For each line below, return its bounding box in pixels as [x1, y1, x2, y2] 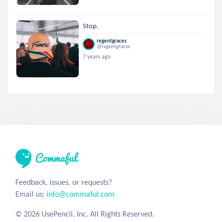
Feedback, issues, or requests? [15, 177, 112, 187]
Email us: [15, 189, 47, 199]
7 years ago [83, 53, 111, 60]
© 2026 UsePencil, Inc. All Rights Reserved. [15, 209, 154, 219]
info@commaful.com [47, 189, 114, 199]
